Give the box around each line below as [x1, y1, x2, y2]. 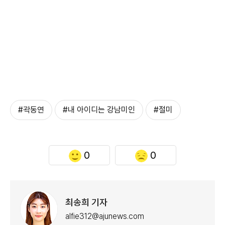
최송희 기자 [65, 196, 107, 207]
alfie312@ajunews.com [65, 211, 144, 221]
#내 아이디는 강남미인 [63, 105, 135, 115]
